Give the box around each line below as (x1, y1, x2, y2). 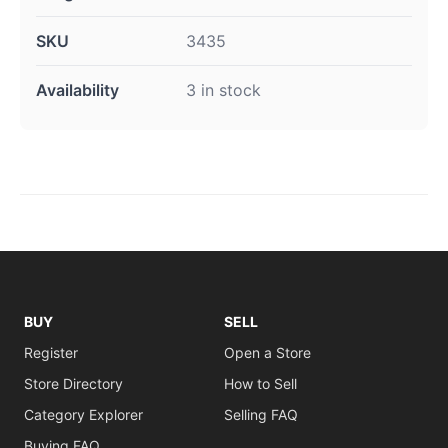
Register (24, 344, 78, 361)
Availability (36, 80, 119, 100)
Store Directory (24, 375, 123, 392)
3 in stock (186, 80, 261, 100)
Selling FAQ (224, 406, 298, 423)
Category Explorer (24, 406, 143, 423)
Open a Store (224, 344, 311, 361)
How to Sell (224, 375, 297, 392)
